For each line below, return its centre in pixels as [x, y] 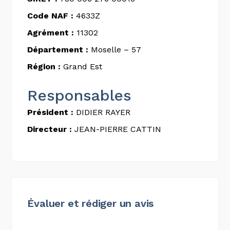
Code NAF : [51, 16]
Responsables [79, 95]
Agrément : [51, 33]
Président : [51, 112]
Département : [58, 50]
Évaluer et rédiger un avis [91, 203]
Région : [44, 66]
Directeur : [50, 129]
